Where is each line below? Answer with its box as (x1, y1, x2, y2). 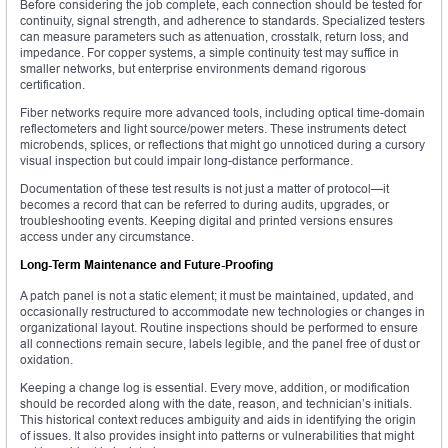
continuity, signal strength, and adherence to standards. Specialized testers (20, 12, 425, 28)
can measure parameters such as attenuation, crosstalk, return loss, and (20, 28, 409, 44)
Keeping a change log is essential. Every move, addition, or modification (20, 379, 410, 395)
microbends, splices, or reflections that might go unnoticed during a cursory (20, 136, 425, 152)
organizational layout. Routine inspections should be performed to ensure (20, 319, 418, 335)
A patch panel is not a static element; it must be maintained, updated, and (20, 287, 414, 303)
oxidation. (20, 351, 73, 367)
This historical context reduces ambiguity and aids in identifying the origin (20, 411, 416, 427)
